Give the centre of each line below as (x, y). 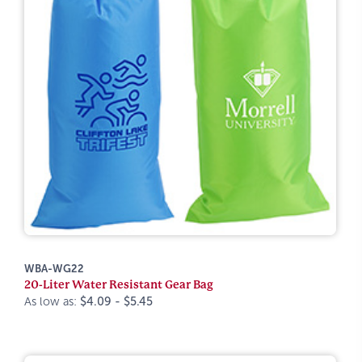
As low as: (52, 301)
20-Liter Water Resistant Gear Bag (119, 284)
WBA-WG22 (54, 269)
